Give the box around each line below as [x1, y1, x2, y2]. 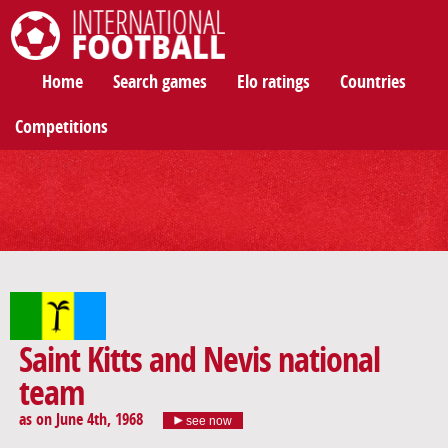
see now [183, 414, 232, 429]
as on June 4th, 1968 [19, 410, 143, 430]
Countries [340, 71, 406, 93]
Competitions [15, 116, 108, 138]
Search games [113, 71, 207, 93]
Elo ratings [237, 71, 310, 93]
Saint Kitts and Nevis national [19, 341, 380, 382]
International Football [11, 63, 130, 77]
